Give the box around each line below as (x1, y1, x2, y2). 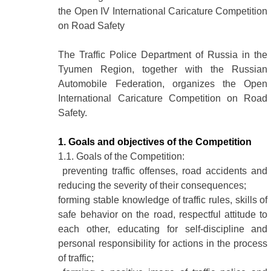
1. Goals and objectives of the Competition (58, 136, 252, 147)
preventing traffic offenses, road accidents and (58, 165, 268, 176)
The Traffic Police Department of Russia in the (58, 49, 268, 60)
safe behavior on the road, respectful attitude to (58, 209, 268, 220)
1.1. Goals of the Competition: (58, 151, 185, 162)
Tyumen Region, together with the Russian (58, 64, 268, 74)
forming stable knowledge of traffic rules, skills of (58, 194, 268, 205)
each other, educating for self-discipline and (58, 223, 268, 234)
